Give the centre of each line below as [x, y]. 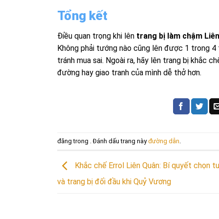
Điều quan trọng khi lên [97, 36]
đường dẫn [164, 141]
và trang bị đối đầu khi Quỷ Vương [114, 181]
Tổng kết [82, 15]
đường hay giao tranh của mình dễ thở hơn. [129, 73]
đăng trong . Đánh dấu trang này [103, 141]
